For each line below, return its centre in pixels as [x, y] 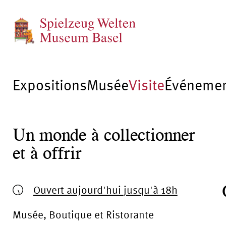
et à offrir [47, 153]
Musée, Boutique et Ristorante [83, 215]
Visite [147, 85]
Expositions [50, 85]
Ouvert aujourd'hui [78, 189]
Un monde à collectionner [104, 135]
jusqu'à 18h [150, 189]
